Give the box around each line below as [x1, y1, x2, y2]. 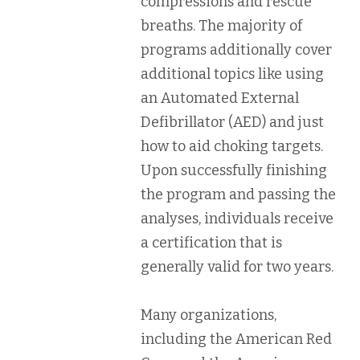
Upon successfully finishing [141, 161, 327, 179]
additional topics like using [141, 64, 324, 83]
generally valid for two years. [141, 257, 333, 276]
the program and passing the [141, 185, 336, 203]
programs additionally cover [141, 40, 332, 59]
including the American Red [141, 329, 332, 348]
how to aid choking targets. [141, 137, 323, 155]
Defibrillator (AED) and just [141, 112, 324, 131]
